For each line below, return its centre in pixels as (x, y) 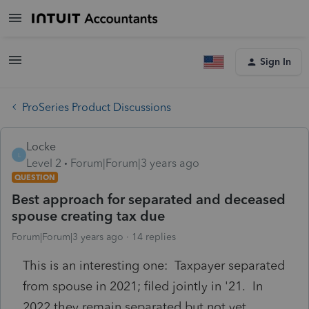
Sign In (276, 62)
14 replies (154, 237)
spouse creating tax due (88, 216)
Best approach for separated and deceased (149, 199)
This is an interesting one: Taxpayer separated (154, 265)
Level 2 (44, 163)
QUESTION (35, 177)
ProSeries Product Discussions (97, 107)
